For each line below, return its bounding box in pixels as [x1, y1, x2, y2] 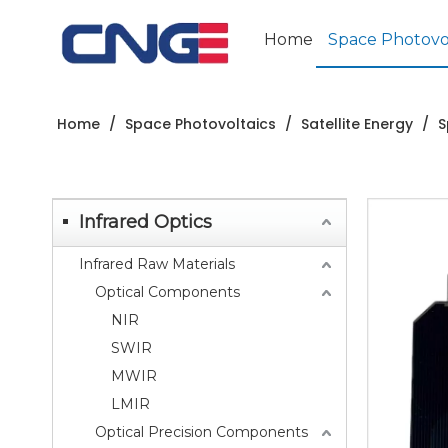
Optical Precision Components [95, 423, 308, 441]
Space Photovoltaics [125, 114, 276, 134]
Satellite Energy [301, 114, 413, 134]
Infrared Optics [79, 211, 212, 233]
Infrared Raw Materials [79, 255, 235, 273]
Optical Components [95, 283, 240, 301]
